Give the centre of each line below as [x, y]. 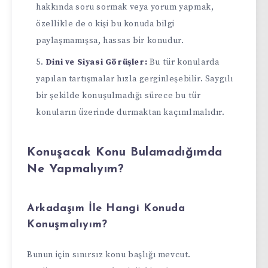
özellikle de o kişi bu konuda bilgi [105, 24]
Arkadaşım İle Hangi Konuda [106, 209]
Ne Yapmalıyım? [76, 169]
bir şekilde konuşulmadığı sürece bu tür [118, 96]
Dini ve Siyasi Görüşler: [96, 63]
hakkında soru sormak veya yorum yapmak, [125, 7]
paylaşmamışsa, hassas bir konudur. [110, 41]
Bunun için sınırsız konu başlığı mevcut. [109, 255]
